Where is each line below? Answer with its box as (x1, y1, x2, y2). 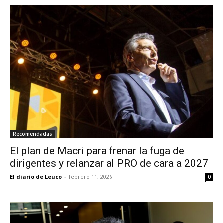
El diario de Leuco (10, 173, 62, 180)
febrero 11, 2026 (69, 173, 112, 180)
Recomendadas (13, 130, 52, 137)
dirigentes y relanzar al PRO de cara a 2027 (10, 157, 208, 169)
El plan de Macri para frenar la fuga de (10, 145, 184, 157)
